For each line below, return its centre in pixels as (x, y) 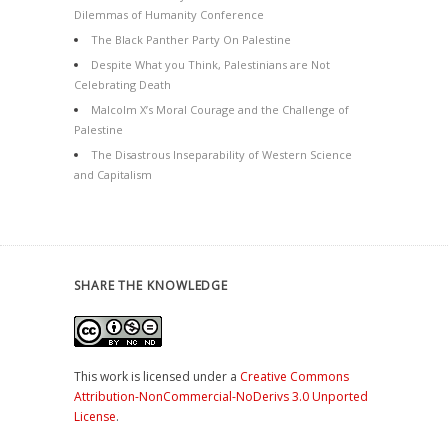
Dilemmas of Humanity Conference (169, 14)
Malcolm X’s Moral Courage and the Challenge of (220, 109)
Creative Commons (294, 376)
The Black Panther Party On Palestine (191, 39)
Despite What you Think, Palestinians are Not (210, 64)
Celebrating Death (122, 84)
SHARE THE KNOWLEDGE (151, 285)
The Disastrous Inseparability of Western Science (221, 154)
